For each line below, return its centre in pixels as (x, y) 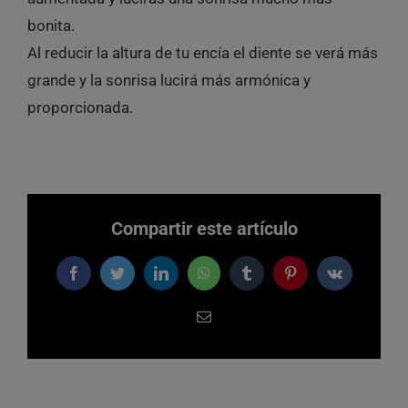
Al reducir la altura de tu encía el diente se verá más (202, 53)
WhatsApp (233, 279)
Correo (223, 323)
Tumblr (266, 279)
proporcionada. (80, 108)
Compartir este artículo (204, 228)
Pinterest (313, 279)
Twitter (136, 279)
